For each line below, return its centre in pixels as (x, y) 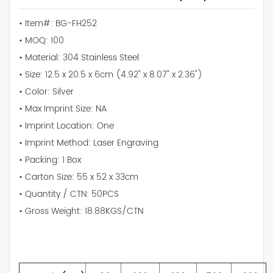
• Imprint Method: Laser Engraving (89, 143)
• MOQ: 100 (41, 40)
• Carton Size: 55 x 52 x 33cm (79, 177)
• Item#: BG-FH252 (58, 23)
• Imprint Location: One (66, 126)
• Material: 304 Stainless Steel (79, 57)
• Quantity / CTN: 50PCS (69, 194)
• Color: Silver (46, 91)
